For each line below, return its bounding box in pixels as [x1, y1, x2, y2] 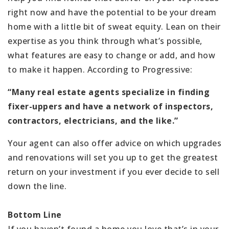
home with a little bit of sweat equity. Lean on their [8, 20, 221, 32]
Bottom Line [8, 209, 62, 220]
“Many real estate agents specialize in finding [8, 86, 210, 98]
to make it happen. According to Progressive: [8, 63, 192, 75]
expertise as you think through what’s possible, [8, 35, 202, 47]
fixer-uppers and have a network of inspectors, [8, 100, 213, 112]
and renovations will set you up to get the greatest [8, 151, 218, 163]
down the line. [8, 180, 66, 192]
